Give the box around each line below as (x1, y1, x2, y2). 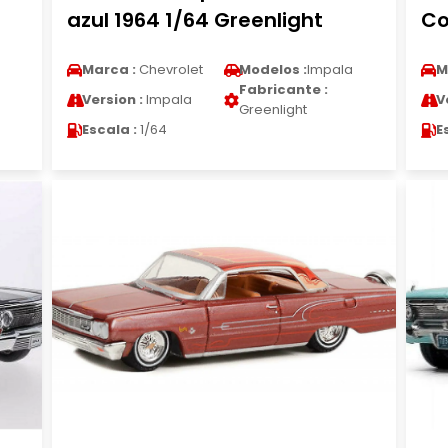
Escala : (81, 120, 137, 139)
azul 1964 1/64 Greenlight (66, 6, 323, 34)
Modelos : (238, 60, 307, 79)
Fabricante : (238, 80, 328, 99)
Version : (81, 90, 143, 109)
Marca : (81, 60, 136, 79)
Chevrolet (135, 60, 203, 79)
